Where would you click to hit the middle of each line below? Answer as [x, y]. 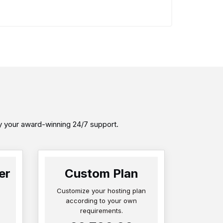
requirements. [101, 211]
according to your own [101, 201]
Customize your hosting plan [101, 191]
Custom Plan [101, 174]
